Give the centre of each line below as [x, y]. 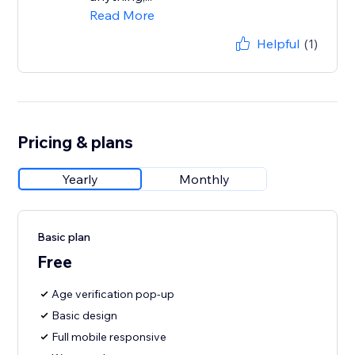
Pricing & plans [76, 142]
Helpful [278, 44]
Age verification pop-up [113, 294]
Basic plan [64, 237]
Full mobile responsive [109, 337]
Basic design [85, 316]
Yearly [80, 179]
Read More [122, 15]
